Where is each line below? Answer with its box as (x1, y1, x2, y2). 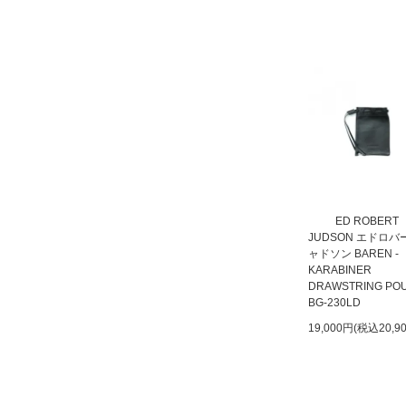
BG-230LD (308, 296, 361, 309)
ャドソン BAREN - (308, 247, 399, 260)
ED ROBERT (335, 215, 399, 227)
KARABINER (308, 264, 372, 276)
